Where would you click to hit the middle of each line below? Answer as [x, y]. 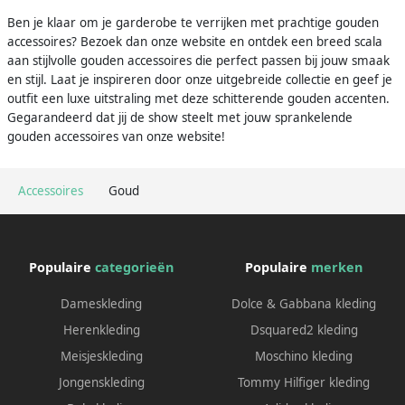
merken [337, 267]
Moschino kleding [304, 356]
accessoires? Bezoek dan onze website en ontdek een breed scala [195, 41]
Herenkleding [101, 330]
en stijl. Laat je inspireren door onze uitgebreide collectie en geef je [200, 79]
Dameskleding [101, 303]
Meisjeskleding [101, 356]
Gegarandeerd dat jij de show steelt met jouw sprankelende [180, 117]
